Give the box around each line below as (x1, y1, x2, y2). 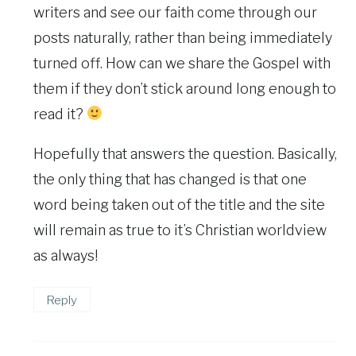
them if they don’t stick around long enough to (33, 79, 336, 97)
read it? (33, 105, 87, 122)
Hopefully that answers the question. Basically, (33, 145, 337, 162)
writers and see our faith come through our (33, 3, 317, 21)
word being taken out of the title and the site (33, 195, 325, 213)
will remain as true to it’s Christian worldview (33, 221, 327, 238)
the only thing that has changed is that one (33, 170, 307, 188)
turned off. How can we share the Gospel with (33, 54, 331, 72)
